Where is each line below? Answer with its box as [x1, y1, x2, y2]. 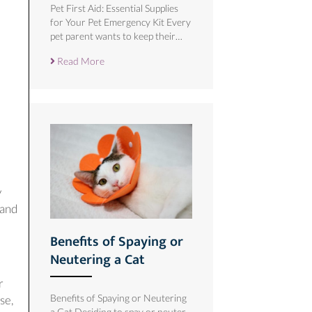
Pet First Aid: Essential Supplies [50, 2, 178, 15]
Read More [55, 55, 104, 68]
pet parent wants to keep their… [50, 30, 182, 42]
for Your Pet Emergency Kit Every [50, 16, 191, 29]
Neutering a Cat [50, 247, 145, 272]
